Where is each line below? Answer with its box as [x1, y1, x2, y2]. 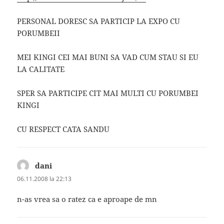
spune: [52, 160, 76, 170]
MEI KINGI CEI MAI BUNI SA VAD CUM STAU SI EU [17, 51, 199, 62]
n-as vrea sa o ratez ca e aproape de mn [17, 193, 157, 204]
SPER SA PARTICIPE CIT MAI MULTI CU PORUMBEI [17, 87, 199, 98]
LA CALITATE [17, 63, 65, 74]
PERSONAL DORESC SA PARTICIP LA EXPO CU [17, 15, 180, 26]
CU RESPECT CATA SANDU [17, 123, 110, 134]
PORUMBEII [17, 27, 60, 38]
